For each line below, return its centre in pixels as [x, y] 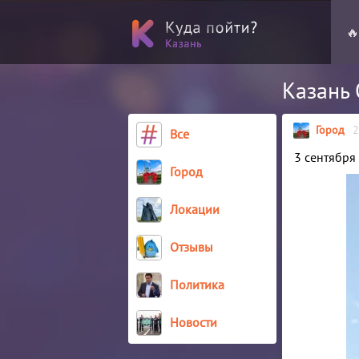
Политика [197, 284]
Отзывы [192, 247]
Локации [195, 209]
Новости [194, 322]
